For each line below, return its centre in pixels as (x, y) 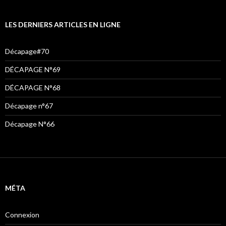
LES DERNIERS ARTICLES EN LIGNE (63, 25)
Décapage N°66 (30, 124)
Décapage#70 (27, 51)
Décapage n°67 (29, 106)
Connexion (22, 215)
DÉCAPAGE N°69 (33, 70)
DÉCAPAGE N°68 (33, 88)
